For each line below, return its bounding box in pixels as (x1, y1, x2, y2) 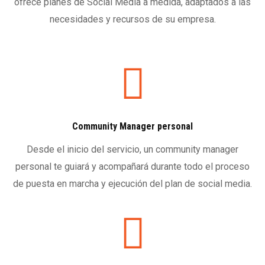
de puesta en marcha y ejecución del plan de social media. (13, 177, 252, 189)
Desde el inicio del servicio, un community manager (27, 143, 238, 155)
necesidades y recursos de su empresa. (49, 13, 216, 25)
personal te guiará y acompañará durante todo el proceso (15, 160, 250, 172)
